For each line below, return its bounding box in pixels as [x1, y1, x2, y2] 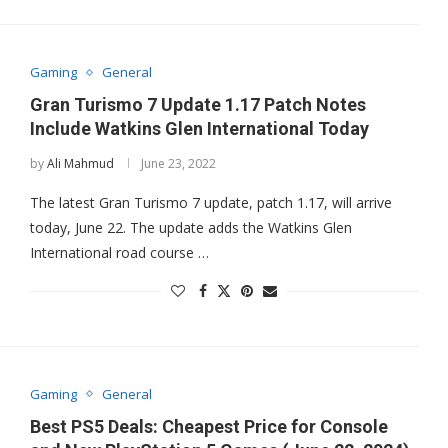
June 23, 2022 [140, 155, 216, 173]
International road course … [29, 243, 209, 263]
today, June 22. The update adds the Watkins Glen [29, 218, 352, 238]
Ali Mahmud [46, 155, 114, 173]
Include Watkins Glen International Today [29, 118, 369, 140]
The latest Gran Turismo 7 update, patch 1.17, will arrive [29, 193, 392, 213]
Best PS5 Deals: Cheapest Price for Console [29, 415, 388, 437]
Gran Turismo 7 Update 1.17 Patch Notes [29, 94, 366, 116]
